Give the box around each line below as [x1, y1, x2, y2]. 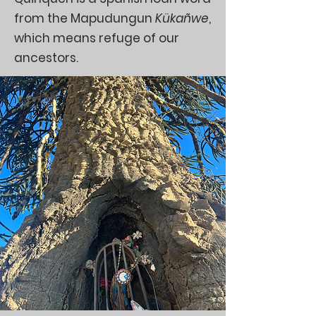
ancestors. [14, 49, 78, 66]
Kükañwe [155, 10, 209, 27]
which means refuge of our [14, 30, 179, 47]
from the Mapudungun [14, 10, 155, 27]
